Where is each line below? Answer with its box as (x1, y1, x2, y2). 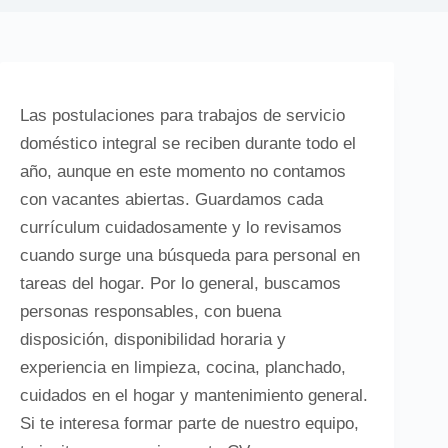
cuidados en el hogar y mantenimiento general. (20, 386, 368, 405)
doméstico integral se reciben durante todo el (20, 134, 356, 153)
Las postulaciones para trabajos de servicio (20, 106, 345, 125)
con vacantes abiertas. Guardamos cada (20, 190, 323, 209)
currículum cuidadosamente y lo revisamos (20, 218, 342, 237)
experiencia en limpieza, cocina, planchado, (20, 358, 346, 377)
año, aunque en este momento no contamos (20, 162, 346, 181)
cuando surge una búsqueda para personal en (20, 246, 360, 265)
